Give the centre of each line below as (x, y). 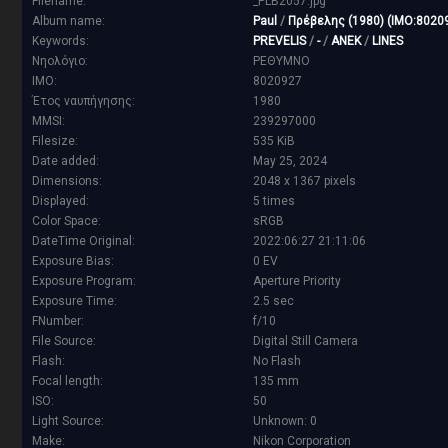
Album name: (68, 21)
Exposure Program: (84, 281)
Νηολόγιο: (60, 61)
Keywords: (60, 41)
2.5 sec (273, 301)
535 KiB (274, 141)
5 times (274, 201)
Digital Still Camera (305, 341)
